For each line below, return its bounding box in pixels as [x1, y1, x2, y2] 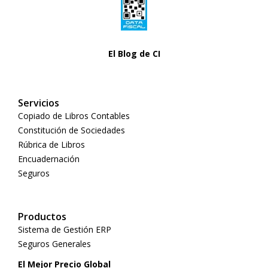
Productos [18, 210, 66, 224]
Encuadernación [18, 153, 80, 165]
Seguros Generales [18, 238, 91, 250]
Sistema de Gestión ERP [18, 224, 111, 236]
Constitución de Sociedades [18, 124, 125, 136]
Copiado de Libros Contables [18, 110, 130, 122]
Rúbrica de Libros [18, 139, 85, 151]
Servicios [18, 96, 59, 110]
